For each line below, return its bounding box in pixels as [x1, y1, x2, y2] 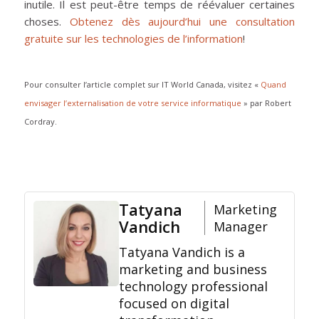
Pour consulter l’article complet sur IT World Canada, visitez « [23, 79, 261, 90]
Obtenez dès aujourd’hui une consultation [69, 14, 296, 29]
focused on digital [118, 295, 229, 313]
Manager [213, 218, 268, 236]
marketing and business [118, 261, 267, 278]
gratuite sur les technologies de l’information [23, 31, 243, 46]
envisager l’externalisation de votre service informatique [23, 98, 241, 109]
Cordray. [23, 116, 57, 127]
